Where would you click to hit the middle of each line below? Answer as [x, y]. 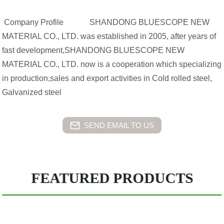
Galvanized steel [32, 92]
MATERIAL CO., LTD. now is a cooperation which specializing [112, 64]
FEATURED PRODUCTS [112, 178]
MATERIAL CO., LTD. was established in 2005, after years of [109, 36]
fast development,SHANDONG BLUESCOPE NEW [93, 50]
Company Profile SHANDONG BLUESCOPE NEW [106, 22]
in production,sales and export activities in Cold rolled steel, [107, 78]
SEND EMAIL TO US [119, 125]
